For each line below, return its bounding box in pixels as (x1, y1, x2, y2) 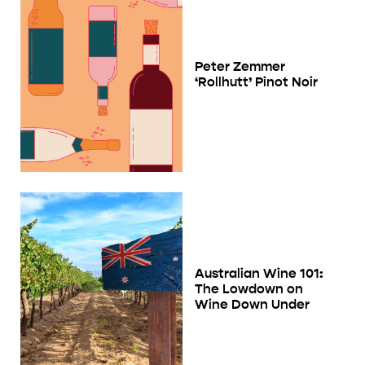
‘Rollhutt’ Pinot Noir (195, 74, 318, 90)
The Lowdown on (195, 281, 303, 297)
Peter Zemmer (195, 59, 285, 75)
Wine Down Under (195, 297, 310, 313)
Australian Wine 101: (195, 266, 323, 282)
